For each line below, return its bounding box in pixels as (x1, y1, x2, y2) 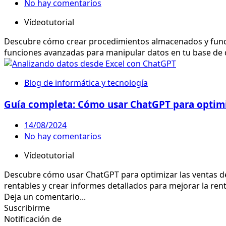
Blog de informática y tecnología (24, 77, 148, 88)
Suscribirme (4, 202, 50, 214)
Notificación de (4, 213, 62, 225)
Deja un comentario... (4, 191, 86, 203)
